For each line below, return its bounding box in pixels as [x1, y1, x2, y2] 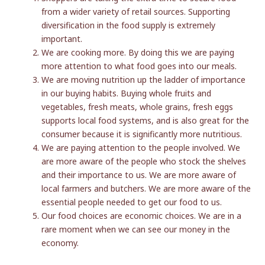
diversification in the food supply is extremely [41, 20, 216, 31]
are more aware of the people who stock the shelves [41, 156, 247, 167]
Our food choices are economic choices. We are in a [41, 210, 242, 222]
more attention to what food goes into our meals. [41, 60, 237, 72]
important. [41, 33, 83, 45]
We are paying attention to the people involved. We [41, 142, 241, 154]
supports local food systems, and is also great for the [41, 115, 250, 127]
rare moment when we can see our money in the [41, 224, 231, 235]
